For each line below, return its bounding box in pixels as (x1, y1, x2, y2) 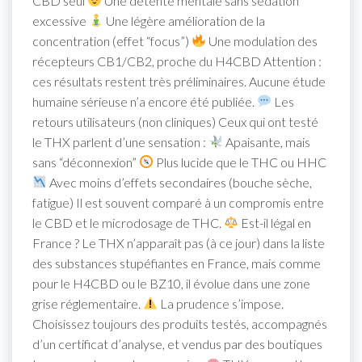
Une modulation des (206, 32, 318, 48)
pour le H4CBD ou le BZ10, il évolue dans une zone (32, 275, 310, 291)
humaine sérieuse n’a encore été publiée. (32, 93, 257, 109)
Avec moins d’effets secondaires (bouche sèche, (47, 174, 313, 190)
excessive (32, 12, 89, 28)
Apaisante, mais (223, 133, 311, 149)
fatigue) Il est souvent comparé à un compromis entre (32, 194, 324, 210)
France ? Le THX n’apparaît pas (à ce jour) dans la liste (32, 234, 325, 250)
